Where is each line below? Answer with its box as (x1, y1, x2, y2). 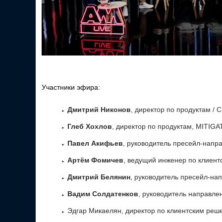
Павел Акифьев (67, 139, 123, 147)
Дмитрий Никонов (67, 106, 131, 113)
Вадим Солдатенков (67, 190, 138, 198)
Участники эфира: (42, 83, 100, 91)
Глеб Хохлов (67, 122, 112, 130)
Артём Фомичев (67, 156, 123, 164)
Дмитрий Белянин (67, 173, 130, 181)
